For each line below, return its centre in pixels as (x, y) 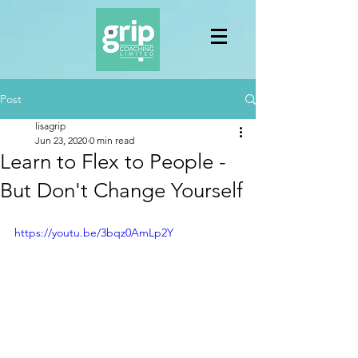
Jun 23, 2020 (61, 140)
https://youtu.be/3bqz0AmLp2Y (94, 233)
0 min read (112, 140)
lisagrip (50, 126)
